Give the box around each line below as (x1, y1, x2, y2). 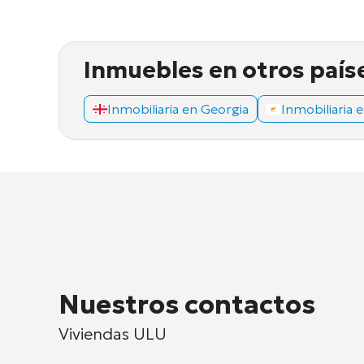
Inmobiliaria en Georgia (107, 101, 249, 118)
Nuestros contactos (58, 288, 315, 321)
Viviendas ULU (58, 323, 167, 344)
